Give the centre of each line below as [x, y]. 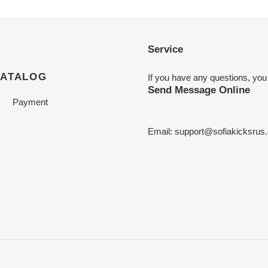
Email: [161, 131]
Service [165, 49]
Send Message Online [199, 89]
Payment [30, 102]
